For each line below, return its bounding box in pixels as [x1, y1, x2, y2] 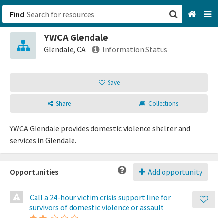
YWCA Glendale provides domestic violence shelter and [10, 124, 190, 133]
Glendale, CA [44, 44, 86, 54]
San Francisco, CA [113, 39, 173, 49]
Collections [148, 99, 178, 108]
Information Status [102, 44, 167, 54]
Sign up [113, 88, 140, 97]
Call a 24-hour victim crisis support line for [30, 192, 171, 202]
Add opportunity [146, 167, 202, 177]
